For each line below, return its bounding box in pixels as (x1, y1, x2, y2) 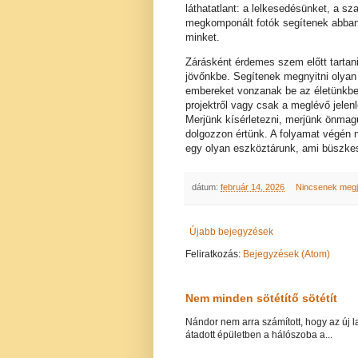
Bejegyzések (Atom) (243, 248, 330, 260)
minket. (185, 31, 220, 44)
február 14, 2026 (221, 182, 284, 193)
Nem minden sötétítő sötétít (185, 291, 337, 304)
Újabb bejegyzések (189, 225, 273, 237)
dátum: (192, 182, 221, 193)
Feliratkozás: (185, 248, 243, 260)
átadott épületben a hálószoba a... (185, 328, 332, 340)
